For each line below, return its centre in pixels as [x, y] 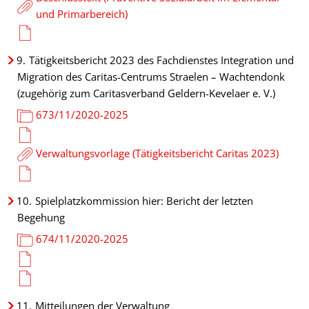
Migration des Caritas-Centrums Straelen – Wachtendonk [151, 77]
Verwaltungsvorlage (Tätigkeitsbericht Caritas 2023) [157, 153]
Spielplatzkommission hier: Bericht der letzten [144, 201]
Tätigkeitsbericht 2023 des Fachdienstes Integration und [161, 60]
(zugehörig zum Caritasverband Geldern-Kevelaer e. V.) [146, 93]
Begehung [41, 217]
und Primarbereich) [81, 14]
